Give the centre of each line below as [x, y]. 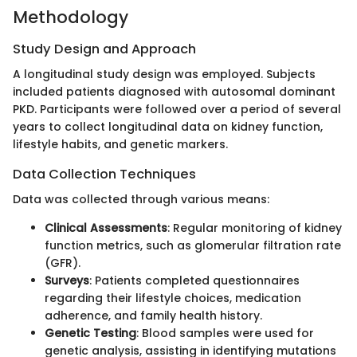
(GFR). [63, 263]
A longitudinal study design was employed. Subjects [164, 75]
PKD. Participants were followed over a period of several [177, 110]
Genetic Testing [90, 333]
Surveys [67, 281]
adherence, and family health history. [153, 316]
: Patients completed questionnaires [194, 281]
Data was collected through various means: [141, 200]
